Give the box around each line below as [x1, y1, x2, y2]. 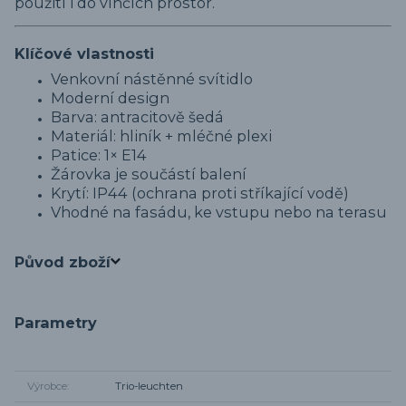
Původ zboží [14, 252, 111, 271]
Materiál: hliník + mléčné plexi [51, 127, 272, 146]
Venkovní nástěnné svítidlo [51, 70, 253, 89]
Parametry [14, 314, 97, 333]
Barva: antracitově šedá [51, 108, 224, 127]
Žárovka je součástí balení [51, 165, 246, 184]
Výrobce [26, 380, 67, 393]
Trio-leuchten [114, 380, 183, 393]
